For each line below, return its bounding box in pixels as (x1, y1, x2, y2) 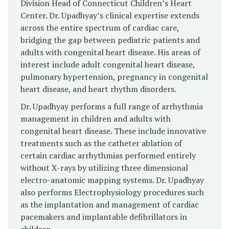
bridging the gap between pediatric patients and (20, 34, 200, 46)
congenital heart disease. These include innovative (20, 125, 206, 137)
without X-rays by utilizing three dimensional (20, 162, 188, 174)
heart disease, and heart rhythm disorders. (20, 83, 176, 95)
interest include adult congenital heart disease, (20, 59, 195, 71)
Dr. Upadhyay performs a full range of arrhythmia (20, 101, 203, 112)
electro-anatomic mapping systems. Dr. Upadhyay (20, 174, 204, 186)
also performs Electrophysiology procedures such (20, 187, 204, 198)
